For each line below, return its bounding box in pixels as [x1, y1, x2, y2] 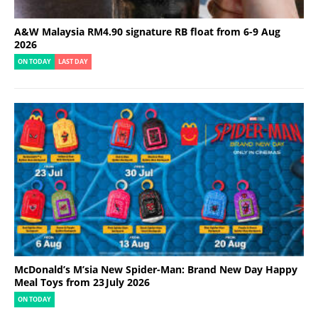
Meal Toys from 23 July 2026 [14, 275, 150, 290]
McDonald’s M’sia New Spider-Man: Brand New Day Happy [14, 263, 297, 277]
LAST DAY [58, 57, 88, 67]
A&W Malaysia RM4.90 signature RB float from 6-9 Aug [14, 25, 280, 39]
